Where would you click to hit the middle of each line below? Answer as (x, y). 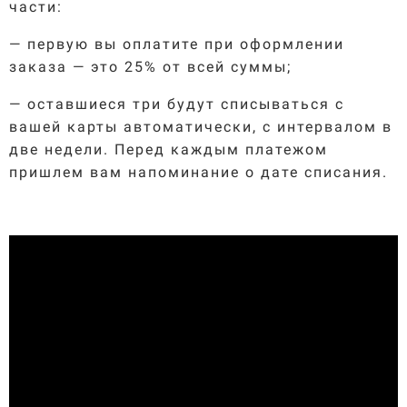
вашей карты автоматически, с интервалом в (201, 126)
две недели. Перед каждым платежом (169, 149)
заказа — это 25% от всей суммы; (150, 66)
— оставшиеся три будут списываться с (177, 104)
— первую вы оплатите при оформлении (177, 44)
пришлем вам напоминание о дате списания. (199, 172)
